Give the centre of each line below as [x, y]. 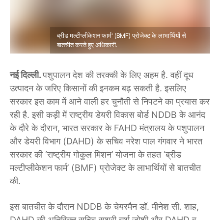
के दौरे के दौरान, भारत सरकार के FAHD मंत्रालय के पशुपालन [107, 128]
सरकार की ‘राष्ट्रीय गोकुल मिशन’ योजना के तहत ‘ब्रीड [96, 155]
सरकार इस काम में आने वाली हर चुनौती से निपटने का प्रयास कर [110, 102]
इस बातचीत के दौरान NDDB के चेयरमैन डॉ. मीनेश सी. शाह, [104, 207]
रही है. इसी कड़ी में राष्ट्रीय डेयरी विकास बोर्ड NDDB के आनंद [108, 115]
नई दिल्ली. [26, 75]
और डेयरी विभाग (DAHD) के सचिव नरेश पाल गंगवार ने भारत [106, 141]
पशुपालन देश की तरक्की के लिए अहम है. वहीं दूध [118, 75]
